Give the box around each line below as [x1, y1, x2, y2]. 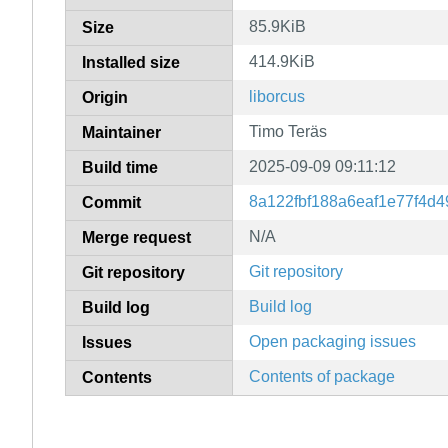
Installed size [82, 53, 180, 71]
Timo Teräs [249, 122, 327, 140]
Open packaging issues [249, 332, 416, 350]
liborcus [249, 87, 305, 105]
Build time [82, 158, 158, 176]
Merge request [82, 228, 191, 246]
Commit [82, 193, 141, 211]
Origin [82, 88, 128, 106]
